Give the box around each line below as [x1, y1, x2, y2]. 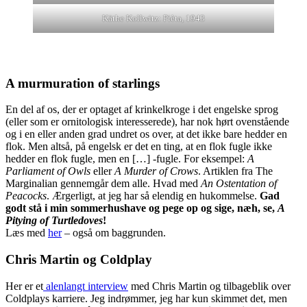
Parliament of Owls [5, 165, 90, 177]
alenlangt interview [43, 280, 128, 292]
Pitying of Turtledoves [5, 214, 103, 227]
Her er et [5, 280, 43, 292]
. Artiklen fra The [198, 165, 273, 177]
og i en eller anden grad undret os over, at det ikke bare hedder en [5, 128, 287, 140]
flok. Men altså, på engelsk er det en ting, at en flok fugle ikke [5, 140, 272, 153]
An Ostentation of [201, 177, 277, 190]
